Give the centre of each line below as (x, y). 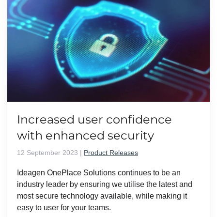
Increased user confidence (94, 119)
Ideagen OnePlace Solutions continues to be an (99, 172)
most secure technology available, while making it (102, 196)
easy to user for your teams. (64, 207)
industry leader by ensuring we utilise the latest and (105, 184)
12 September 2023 (47, 152)
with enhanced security (85, 135)
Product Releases (111, 152)
